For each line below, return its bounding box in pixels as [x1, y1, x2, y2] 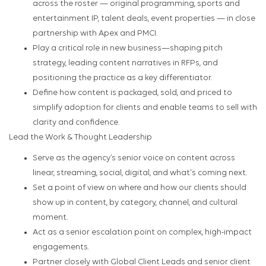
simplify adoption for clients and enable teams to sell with [33, 103, 257, 113]
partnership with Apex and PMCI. [33, 29, 157, 39]
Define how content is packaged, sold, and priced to [33, 88, 232, 98]
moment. [33, 213, 68, 223]
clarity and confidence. [33, 118, 119, 128]
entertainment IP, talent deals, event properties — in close [33, 14, 255, 24]
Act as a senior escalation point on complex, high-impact [33, 228, 252, 237]
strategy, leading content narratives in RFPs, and [33, 59, 218, 68]
